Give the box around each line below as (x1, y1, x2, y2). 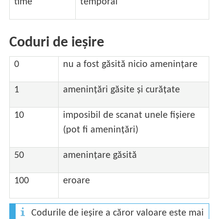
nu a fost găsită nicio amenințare (63, 60, 198, 70)
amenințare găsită (63, 151, 137, 161)
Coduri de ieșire (9, 35, 105, 51)
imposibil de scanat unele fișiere (63, 110, 196, 121)
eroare (63, 176, 90, 186)
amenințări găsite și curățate (63, 85, 180, 95)
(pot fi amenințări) (63, 125, 139, 135)
